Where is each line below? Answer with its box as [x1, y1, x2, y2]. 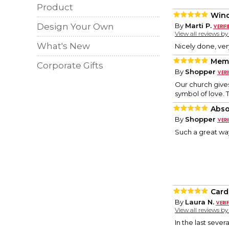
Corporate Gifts [37, 60, 103, 71]
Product [37, 2, 73, 12]
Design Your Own [37, 21, 114, 32]
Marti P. [185, 21, 212, 30]
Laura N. [185, 198, 214, 207]
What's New [37, 41, 90, 51]
